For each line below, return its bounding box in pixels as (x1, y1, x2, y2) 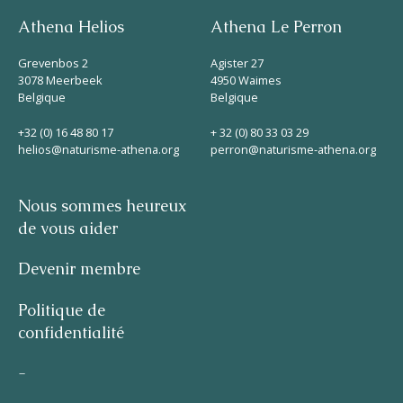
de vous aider (18, 218, 118, 238)
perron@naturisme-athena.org (210, 140, 376, 157)
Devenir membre (18, 258, 140, 279)
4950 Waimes (210, 71, 282, 88)
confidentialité (18, 322, 124, 343)
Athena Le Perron (210, 16, 342, 37)
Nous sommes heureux (18, 195, 186, 216)
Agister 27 (210, 54, 264, 71)
